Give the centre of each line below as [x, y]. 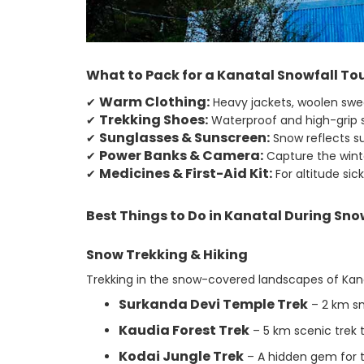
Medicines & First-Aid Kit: [186, 174]
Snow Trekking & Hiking [167, 255]
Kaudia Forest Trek [184, 331]
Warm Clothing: [154, 102]
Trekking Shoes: [154, 120]
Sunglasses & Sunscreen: [184, 138]
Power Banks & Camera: [181, 156]
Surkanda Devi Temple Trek [213, 305]
